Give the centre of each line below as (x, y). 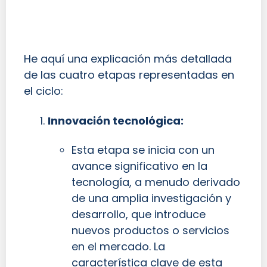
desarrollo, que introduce (139, 215)
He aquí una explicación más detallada (128, 59)
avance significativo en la (139, 166)
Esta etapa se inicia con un (143, 150)
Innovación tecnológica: (116, 120)
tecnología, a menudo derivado (156, 182)
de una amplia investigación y (151, 198)
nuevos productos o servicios (150, 231)
